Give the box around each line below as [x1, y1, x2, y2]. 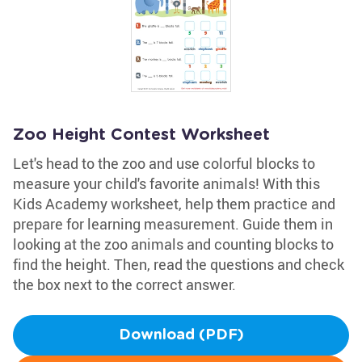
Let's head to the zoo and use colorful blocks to [13, 154, 315, 173]
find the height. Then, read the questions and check [13, 255, 344, 274]
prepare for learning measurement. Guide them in [13, 214, 333, 234]
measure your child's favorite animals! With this [13, 174, 320, 193]
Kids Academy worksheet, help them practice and [13, 194, 335, 213]
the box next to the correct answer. [13, 275, 236, 294]
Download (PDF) [118, 328, 244, 343]
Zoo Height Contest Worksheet [13, 127, 270, 143]
